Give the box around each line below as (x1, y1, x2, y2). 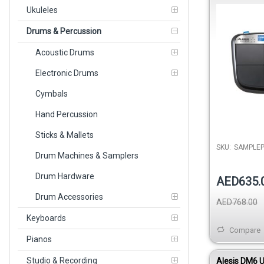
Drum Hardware (35, 171, 94, 181)
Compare (229, 226, 260, 235)
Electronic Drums (35, 68, 98, 78)
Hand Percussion (35, 109, 98, 119)
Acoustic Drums (35, 47, 94, 57)
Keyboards (27, 213, 66, 223)
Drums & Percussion (27, 26, 101, 36)
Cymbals (35, 88, 68, 98)
